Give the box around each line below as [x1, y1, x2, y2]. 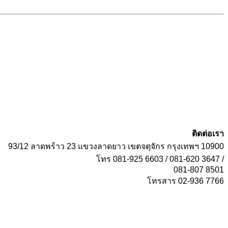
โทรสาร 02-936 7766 [147, 176, 224, 185]
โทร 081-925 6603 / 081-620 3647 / [96, 154, 224, 163]
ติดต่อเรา [192, 129, 224, 138]
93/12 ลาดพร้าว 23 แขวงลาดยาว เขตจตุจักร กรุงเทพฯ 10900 [8, 141, 224, 151]
